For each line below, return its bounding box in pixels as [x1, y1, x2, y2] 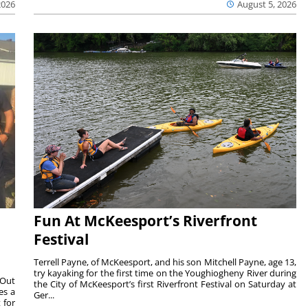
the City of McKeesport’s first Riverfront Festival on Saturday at [33, 278, 297, 291]
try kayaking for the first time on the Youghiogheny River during [33, 267, 297, 280]
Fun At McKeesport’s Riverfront [33, 211, 257, 231]
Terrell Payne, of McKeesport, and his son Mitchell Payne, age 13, [33, 256, 297, 269]
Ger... [33, 289, 54, 302]
